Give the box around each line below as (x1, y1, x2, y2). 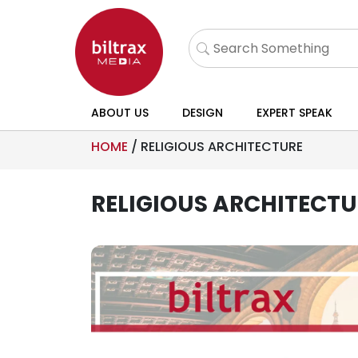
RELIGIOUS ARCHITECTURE (141, 137, 303, 156)
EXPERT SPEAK (256, 105, 332, 121)
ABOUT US (91, 105, 149, 121)
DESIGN (181, 105, 223, 121)
